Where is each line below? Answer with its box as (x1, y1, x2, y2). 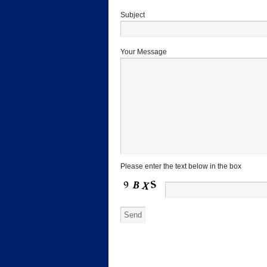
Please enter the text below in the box (120, 162, 241, 171)
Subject (120, 11, 145, 20)
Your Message (120, 48, 167, 57)
